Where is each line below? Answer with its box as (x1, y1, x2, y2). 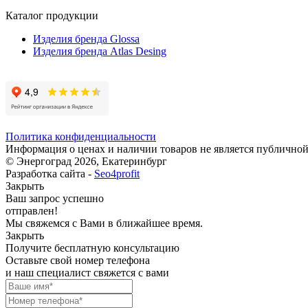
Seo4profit (94, 168, 140, 180)
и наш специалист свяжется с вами (5, 267, 169, 279)
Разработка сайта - (5, 168, 94, 180)
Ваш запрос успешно (5, 192, 104, 205)
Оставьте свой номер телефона (5, 254, 150, 267)
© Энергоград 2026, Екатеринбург (5, 155, 167, 168)
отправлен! (5, 205, 58, 217)
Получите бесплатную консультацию (5, 242, 179, 254)
